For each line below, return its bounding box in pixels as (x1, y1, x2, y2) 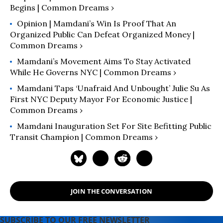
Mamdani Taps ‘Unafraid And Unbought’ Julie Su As (17, 83, 210, 93)
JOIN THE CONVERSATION (71, 186, 152, 196)
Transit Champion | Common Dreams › (10, 132, 158, 142)
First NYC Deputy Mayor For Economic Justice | (10, 94, 192, 104)
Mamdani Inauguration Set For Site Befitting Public (17, 121, 212, 131)
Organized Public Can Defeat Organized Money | (10, 29, 195, 39)
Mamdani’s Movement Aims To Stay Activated (17, 56, 191, 66)
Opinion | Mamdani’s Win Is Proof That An (17, 18, 176, 28)
